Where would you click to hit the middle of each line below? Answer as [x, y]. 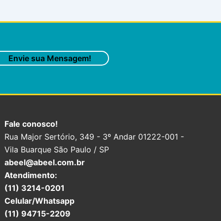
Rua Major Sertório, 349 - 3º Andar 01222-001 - [94, 137]
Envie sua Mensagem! [50, 58]
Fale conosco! [31, 124]
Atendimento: [31, 175]
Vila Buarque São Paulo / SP [57, 149]
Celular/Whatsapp [40, 201]
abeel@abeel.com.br [45, 162]
